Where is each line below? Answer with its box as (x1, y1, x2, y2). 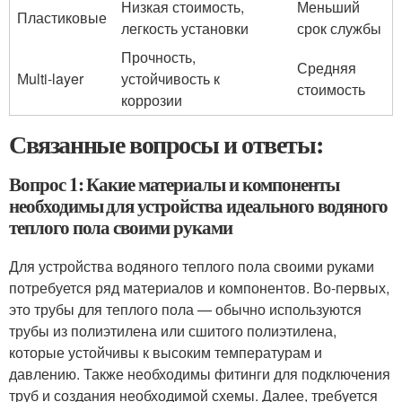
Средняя (297, 57, 356, 78)
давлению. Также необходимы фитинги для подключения (9, 363, 390, 384)
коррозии (121, 90, 182, 110)
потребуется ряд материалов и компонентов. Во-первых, (9, 277, 389, 298)
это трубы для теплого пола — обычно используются (9, 299, 362, 319)
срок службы (297, 18, 381, 39)
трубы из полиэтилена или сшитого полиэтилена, (9, 320, 336, 341)
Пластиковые (17, 7, 107, 28)
